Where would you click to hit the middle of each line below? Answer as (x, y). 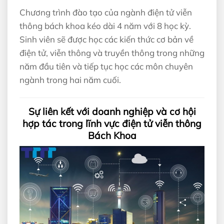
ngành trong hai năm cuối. (70, 79)
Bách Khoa (112, 135)
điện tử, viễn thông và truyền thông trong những (112, 52)
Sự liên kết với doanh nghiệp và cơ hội (112, 111)
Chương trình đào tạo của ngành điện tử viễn (106, 12)
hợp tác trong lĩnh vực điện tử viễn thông (112, 123)
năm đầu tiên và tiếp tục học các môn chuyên (106, 66)
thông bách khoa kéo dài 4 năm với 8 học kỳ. (105, 25)
